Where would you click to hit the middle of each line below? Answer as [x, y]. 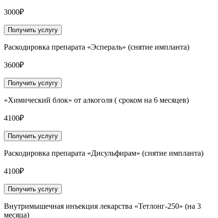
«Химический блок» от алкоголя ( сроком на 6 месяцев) [96, 100]
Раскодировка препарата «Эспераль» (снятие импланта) [97, 47]
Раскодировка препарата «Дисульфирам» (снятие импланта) [104, 153]
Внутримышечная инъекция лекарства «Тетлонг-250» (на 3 [102, 206]
